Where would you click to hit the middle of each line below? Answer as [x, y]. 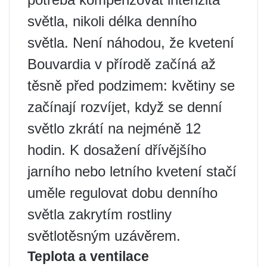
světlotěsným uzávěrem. [104, 236]
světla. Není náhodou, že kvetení [131, 43]
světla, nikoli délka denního [112, 21]
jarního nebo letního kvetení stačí [132, 172]
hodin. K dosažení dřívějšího [117, 150]
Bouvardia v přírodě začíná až [122, 64]
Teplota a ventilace [88, 257]
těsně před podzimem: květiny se [131, 86]
